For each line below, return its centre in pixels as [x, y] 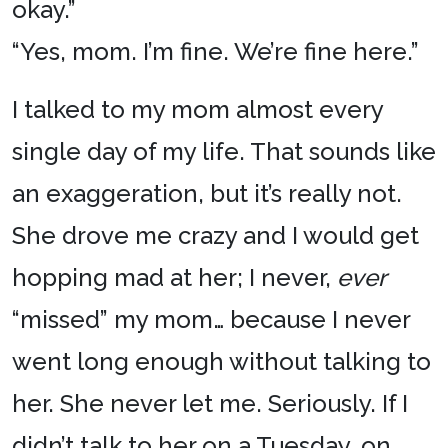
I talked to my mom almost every [197, 109]
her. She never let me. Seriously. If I [210, 403]
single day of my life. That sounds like [224, 151]
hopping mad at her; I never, [174, 277]
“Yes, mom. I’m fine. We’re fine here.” [215, 51]
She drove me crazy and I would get [215, 235]
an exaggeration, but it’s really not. [207, 193]
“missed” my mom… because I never [211, 319]
